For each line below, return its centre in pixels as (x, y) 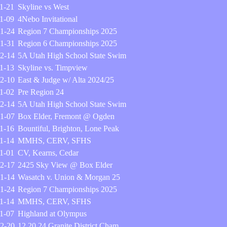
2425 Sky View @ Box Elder (65, 165)
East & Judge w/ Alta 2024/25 (66, 80)
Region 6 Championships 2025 (67, 43)
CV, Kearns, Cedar (48, 153)
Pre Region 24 (41, 92)
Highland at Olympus (52, 214)
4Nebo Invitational (48, 19)
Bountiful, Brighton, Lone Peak (68, 128)
